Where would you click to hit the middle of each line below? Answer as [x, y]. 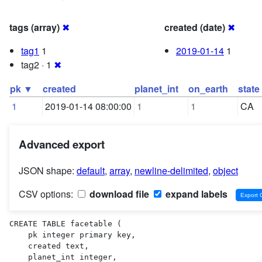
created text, [19, 246]
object [225, 170]
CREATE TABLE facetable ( [65, 223]
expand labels [195, 194]
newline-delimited [171, 170]
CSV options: [47, 194]
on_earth [208, 89]
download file [118, 194]
